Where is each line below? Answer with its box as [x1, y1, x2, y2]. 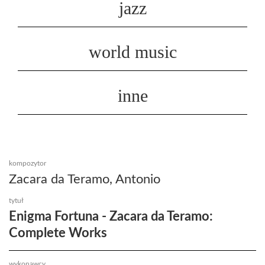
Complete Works [9, 226, 107, 240]
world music [88, 41, 177, 62]
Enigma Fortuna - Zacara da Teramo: [9, 209, 213, 223]
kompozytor [9, 159, 46, 167]
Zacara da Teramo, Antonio [9, 172, 160, 186]
